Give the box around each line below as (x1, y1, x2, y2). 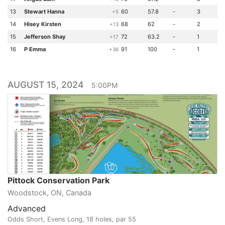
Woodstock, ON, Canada (8, 188, 91, 197)
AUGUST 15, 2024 (8, 79, 91, 90)
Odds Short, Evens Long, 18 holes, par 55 (8, 215, 136, 223)
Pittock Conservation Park (8, 175, 109, 185)
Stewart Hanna (24, 8, 64, 15)
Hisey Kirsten (24, 21, 61, 28)
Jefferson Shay (24, 33, 66, 40)
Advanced (8, 203, 46, 213)
